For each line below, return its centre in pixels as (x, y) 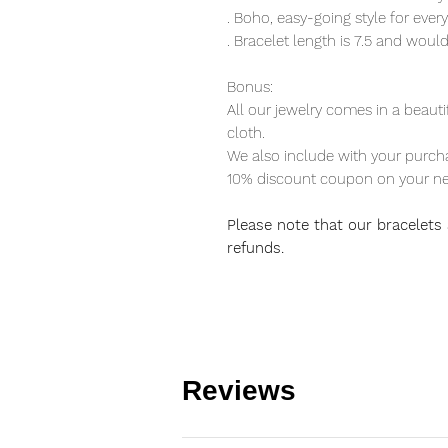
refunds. (255, 248)
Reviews (239, 391)
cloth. (246, 133)
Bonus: (250, 87)
